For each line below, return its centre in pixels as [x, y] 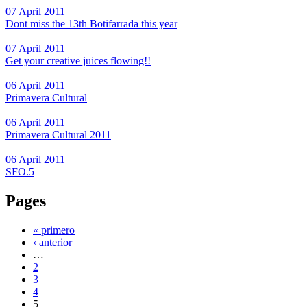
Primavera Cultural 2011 [58, 134]
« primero [54, 230]
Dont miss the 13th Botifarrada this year [91, 23]
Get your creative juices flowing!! [78, 60]
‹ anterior [52, 242]
